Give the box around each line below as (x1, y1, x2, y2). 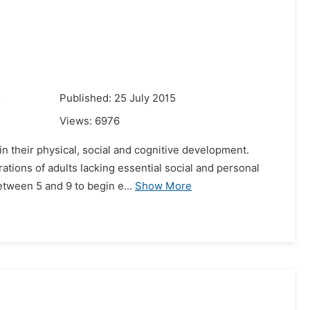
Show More (135, 180, 192, 192)
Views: (60, 115, 95, 127)
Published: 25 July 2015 (60, 92, 176, 104)
